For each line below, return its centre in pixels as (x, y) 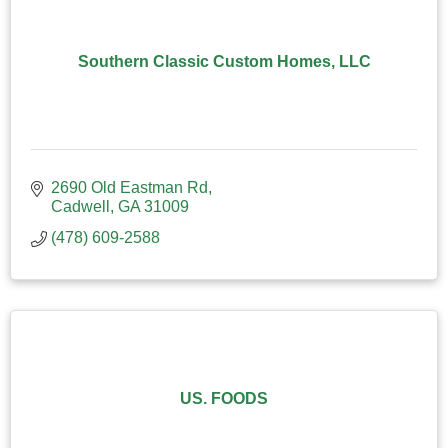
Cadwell (80, 206)
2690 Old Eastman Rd (129, 187)
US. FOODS (224, 398)
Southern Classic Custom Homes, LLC (224, 61)
